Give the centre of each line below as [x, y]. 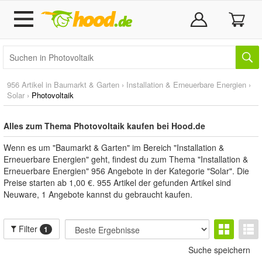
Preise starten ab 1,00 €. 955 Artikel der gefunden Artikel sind [117, 182]
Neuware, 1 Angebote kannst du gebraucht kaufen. [98, 194]
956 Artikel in [30, 85]
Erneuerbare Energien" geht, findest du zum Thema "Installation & [126, 159]
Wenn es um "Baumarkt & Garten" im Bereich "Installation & [114, 147]
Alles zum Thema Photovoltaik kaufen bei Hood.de [104, 126]
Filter [28, 229]
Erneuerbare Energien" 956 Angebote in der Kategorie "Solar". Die [126, 171]
